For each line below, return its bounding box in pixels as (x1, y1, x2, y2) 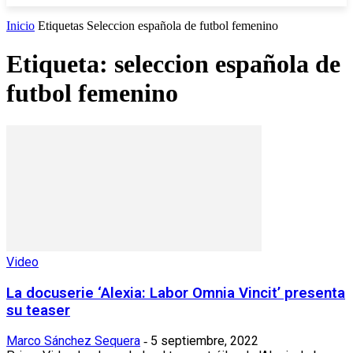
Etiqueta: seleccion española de (6, 50, 340, 79)
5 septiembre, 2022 (150, 333, 258, 349)
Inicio (6, 19, 35, 32)
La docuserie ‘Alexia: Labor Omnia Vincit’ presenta (6, 284, 345, 302)
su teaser (6, 301, 70, 319)
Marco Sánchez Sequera (6, 333, 140, 349)
